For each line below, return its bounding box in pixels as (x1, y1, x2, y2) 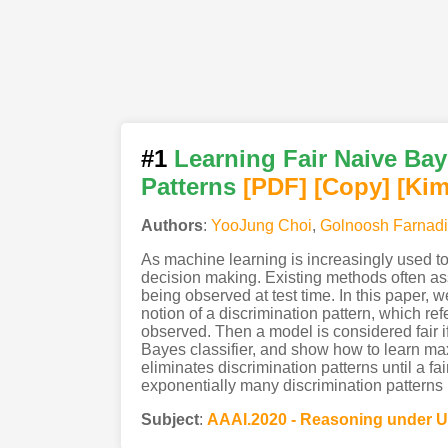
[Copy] (313, 172, 390, 200)
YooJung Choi (210, 216, 312, 234)
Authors (140, 216, 203, 234)
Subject (140, 410, 199, 428)
